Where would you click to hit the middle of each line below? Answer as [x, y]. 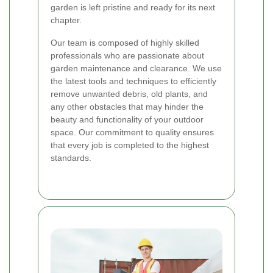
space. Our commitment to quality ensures [132, 132]
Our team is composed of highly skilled [125, 42]
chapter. [66, 20]
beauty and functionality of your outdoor [127, 119]
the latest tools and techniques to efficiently [133, 81]
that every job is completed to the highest [130, 145]
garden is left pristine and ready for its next [133, 7]
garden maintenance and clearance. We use [136, 68]
